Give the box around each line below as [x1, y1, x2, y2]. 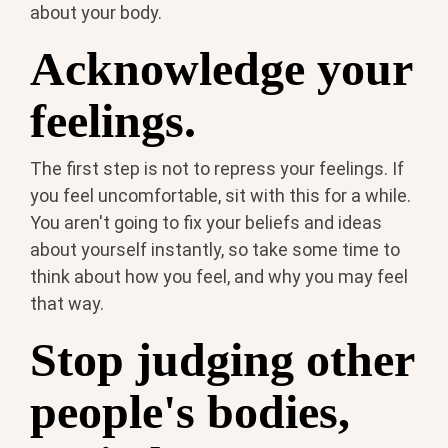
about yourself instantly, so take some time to [30, 239, 400, 261]
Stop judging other [30, 333, 414, 387]
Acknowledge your [30, 41, 412, 95]
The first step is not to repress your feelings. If [30, 158, 404, 180]
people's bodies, [30, 385, 350, 439]
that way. [30, 293, 104, 315]
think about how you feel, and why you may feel [30, 266, 408, 288]
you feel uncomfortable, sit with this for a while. [30, 185, 411, 207]
